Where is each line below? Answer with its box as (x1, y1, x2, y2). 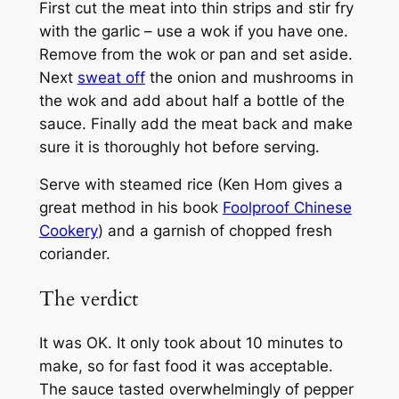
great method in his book (38, 199, 223, 217)
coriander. (38, 245, 110, 264)
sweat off (77, 68, 145, 86)
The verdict (38, 284, 138, 313)
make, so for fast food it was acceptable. (38, 356, 333, 375)
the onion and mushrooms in (144, 68, 354, 86)
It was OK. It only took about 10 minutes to (38, 333, 343, 352)
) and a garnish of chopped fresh (97, 222, 332, 240)
